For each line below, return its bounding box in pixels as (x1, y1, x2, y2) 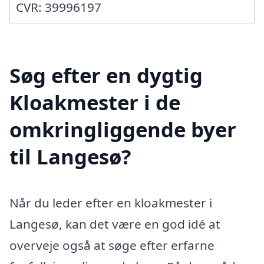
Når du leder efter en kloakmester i (9, 194, 212, 212)
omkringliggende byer (9, 115, 236, 144)
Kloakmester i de (9, 88, 180, 117)
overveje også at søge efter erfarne (9, 237, 214, 254)
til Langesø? (9, 143, 131, 171)
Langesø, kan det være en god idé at (9, 216, 220, 233)
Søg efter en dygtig (9, 61, 203, 90)
